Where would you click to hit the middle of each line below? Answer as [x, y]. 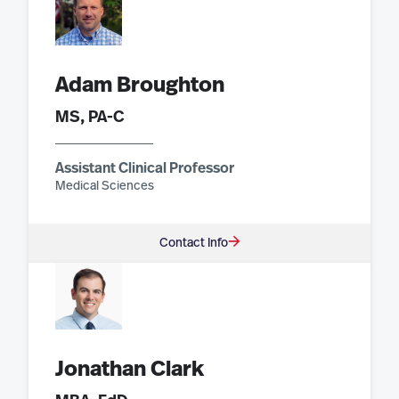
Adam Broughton [140, 85]
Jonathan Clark [130, 369]
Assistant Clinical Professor [145, 168]
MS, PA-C [90, 117]
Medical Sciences [105, 186]
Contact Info [193, 243]
